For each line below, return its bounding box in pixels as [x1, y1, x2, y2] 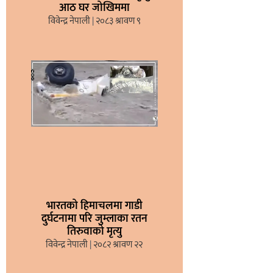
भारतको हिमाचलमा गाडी [46, 197, 143, 216]
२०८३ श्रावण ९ [93, 13, 141, 29]
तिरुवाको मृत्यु [66, 222, 122, 241]
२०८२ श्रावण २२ [91, 237, 143, 253]
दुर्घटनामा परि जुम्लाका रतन [41, 210, 147, 229]
